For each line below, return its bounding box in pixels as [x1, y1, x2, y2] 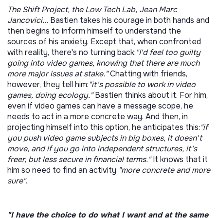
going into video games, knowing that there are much [7, 58, 200, 68]
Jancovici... [7, 15, 50, 25]
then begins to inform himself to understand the [7, 26, 181, 36]
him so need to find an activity [7, 165, 118, 175]
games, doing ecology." [7, 90, 95, 100]
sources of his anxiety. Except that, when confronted [7, 36, 201, 47]
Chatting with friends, [110, 69, 187, 79]
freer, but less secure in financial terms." [7, 154, 153, 164]
